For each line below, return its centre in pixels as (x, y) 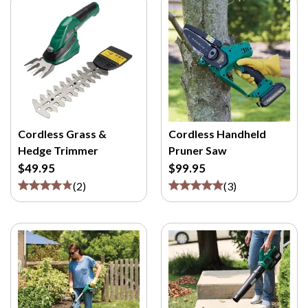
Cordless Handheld (217, 134)
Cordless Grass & (62, 134)
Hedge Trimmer (58, 150)
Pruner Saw (198, 150)
